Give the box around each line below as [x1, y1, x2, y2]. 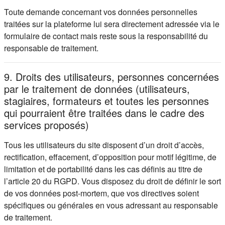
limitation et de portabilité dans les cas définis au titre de [4, 163, 202, 175]
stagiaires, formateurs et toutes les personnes [4, 93, 209, 108]
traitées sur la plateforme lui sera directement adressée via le [4, 18, 219, 30]
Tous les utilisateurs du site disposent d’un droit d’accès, [4, 139, 204, 151]
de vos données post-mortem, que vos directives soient [4, 187, 199, 199]
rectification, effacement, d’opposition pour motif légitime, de [4, 151, 216, 163]
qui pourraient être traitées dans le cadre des [4, 105, 204, 120]
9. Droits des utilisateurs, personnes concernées [4, 69, 219, 84]
